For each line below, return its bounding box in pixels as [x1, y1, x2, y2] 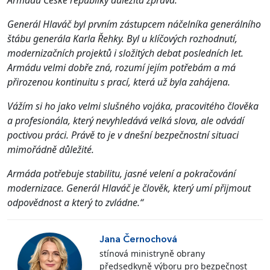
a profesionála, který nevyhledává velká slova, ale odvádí [7, 113, 244, 127]
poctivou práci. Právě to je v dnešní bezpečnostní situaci [7, 128, 239, 142]
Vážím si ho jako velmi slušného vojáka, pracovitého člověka [7, 99, 259, 113]
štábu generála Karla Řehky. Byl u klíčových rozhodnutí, [7, 31, 237, 45]
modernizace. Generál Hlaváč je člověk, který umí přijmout [7, 181, 251, 195]
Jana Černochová [99, 235, 178, 245]
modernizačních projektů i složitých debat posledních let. [7, 46, 243, 60]
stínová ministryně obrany [99, 248, 206, 260]
